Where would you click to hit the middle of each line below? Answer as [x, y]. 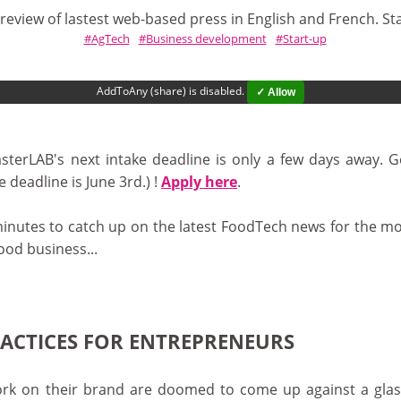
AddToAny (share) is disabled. [172, 91]
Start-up [304, 38]
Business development [206, 38]
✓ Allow [276, 92]
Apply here [199, 182]
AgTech [110, 38]
